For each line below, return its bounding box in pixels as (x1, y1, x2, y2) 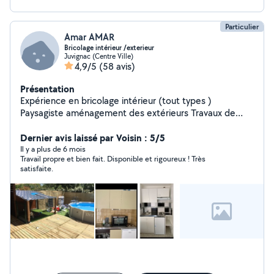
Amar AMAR (64, 31, 114, 43)
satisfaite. (20, 163, 53, 174)
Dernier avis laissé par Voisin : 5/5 (20, 131, 165, 144)
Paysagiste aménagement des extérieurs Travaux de (20, 106, 235, 119)
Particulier (225, 21, 259, 32)
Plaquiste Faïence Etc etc (95, 119, 125, 131)
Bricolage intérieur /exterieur (64, 43, 154, 53)
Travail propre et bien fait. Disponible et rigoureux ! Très (20, 154, 206, 164)
